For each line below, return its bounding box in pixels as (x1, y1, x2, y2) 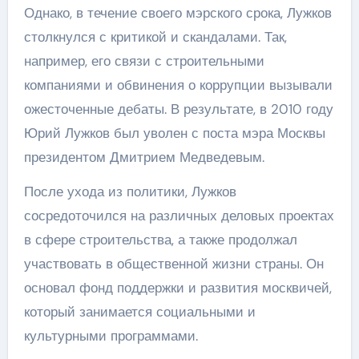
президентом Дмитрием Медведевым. (23, 148, 264, 166)
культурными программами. (23, 327, 198, 345)
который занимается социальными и (23, 303, 256, 321)
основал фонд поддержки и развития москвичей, (23, 279, 332, 296)
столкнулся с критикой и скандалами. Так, (23, 28, 287, 46)
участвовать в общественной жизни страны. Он (23, 255, 324, 272)
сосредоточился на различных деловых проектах (23, 207, 334, 224)
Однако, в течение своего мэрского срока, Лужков (23, 4, 332, 22)
